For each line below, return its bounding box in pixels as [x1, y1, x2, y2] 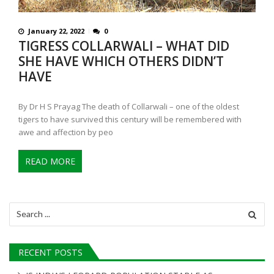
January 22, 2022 [28, 26, 84, 36]
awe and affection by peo [18, 127, 113, 138]
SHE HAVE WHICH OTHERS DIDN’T [18, 53, 224, 70]
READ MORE [25, 155, 75, 167]
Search [9, 201, 35, 213]
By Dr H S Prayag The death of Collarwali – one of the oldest [18, 101, 239, 113]
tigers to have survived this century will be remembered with [18, 114, 242, 125]
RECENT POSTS [18, 246, 83, 259]
